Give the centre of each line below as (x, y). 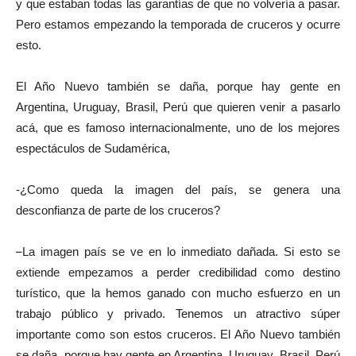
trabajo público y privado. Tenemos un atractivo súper (178, 313)
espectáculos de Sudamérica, (93, 148)
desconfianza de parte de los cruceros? (118, 210)
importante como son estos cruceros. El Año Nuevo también (178, 334)
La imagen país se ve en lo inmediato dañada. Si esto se (181, 251)
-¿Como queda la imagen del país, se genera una (178, 189)
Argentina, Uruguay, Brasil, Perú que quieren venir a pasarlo (178, 106)
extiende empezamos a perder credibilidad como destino (178, 272)
